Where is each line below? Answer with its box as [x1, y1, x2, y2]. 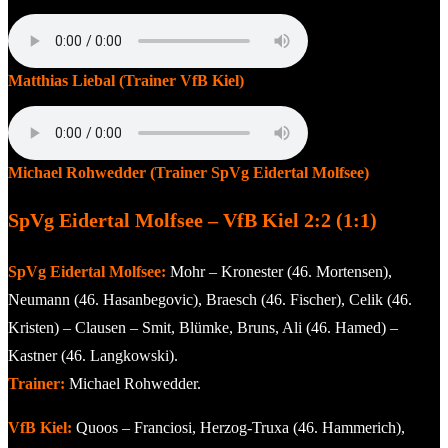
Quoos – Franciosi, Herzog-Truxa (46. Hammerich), [72, 418, 405, 436]
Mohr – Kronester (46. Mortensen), [166, 262, 392, 280]
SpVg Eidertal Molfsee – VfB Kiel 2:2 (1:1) [8, 208, 377, 231]
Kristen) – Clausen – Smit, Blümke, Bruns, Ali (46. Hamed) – [8, 318, 398, 336]
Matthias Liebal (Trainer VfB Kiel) [8, 71, 244, 89]
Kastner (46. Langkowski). [8, 346, 178, 364]
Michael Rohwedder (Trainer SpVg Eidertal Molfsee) [8, 163, 369, 181]
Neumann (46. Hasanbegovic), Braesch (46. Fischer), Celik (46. [8, 290, 412, 308]
